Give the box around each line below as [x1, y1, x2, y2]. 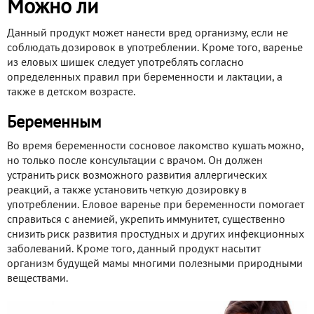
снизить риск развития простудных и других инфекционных [7, 229, 304, 240]
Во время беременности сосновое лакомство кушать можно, [7, 141, 303, 151]
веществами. [7, 273, 68, 284]
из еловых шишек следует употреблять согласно [7, 57, 244, 68]
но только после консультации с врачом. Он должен [7, 156, 263, 166]
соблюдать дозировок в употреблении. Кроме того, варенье [7, 43, 303, 53]
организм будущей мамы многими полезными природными [7, 259, 303, 269]
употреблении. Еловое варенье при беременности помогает [7, 200, 304, 210]
